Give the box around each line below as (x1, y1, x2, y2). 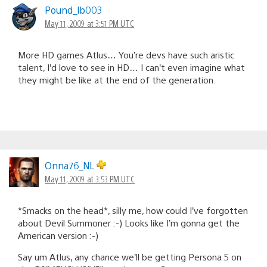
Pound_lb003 (45, 3, 103, 16)
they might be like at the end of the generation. (18, 73, 216, 85)
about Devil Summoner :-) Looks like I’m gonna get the (18, 216, 240, 228)
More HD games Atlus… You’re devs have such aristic (18, 48, 234, 60)
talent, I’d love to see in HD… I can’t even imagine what (18, 61, 245, 73)
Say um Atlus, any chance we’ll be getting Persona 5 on (18, 250, 241, 262)
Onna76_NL (45, 159, 97, 172)
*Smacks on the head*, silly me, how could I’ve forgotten (18, 204, 248, 216)
